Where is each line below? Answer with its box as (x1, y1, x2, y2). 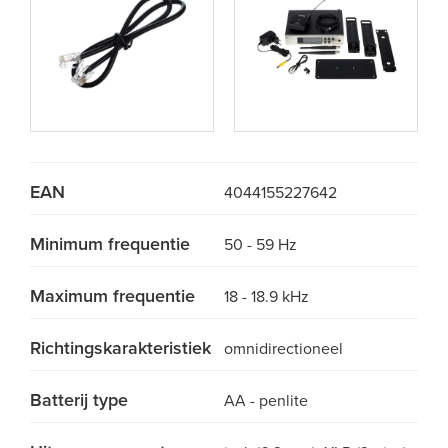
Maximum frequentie (30, 285, 195, 307)
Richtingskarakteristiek (30, 337, 211, 359)
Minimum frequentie (30, 233, 190, 255)
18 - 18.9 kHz (224, 287, 309, 307)
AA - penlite (224, 391, 308, 411)
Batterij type (30, 389, 128, 411)
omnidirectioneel (224, 339, 343, 359)
